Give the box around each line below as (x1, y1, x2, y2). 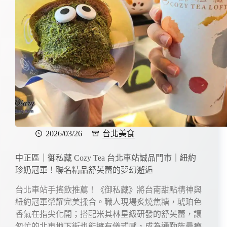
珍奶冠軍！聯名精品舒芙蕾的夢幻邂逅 (15, 165, 153, 174)
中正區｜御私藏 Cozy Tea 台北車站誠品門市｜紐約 (15, 153, 196, 162)
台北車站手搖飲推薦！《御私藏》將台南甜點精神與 (15, 185, 202, 194)
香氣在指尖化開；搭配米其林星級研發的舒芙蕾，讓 (15, 209, 202, 218)
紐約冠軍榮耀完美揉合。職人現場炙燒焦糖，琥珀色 (15, 197, 202, 206)
